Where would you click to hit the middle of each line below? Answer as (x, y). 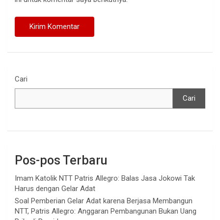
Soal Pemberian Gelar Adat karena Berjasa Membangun (104, 201)
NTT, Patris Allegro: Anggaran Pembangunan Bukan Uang (106, 211)
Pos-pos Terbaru (61, 161)
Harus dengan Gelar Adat (55, 189)
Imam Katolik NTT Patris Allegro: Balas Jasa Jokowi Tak (105, 179)
